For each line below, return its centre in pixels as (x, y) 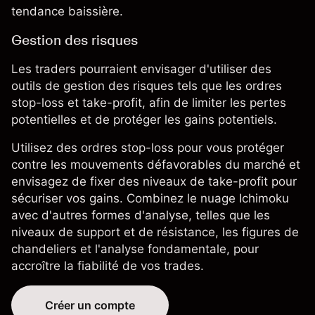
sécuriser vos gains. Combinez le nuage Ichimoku (150, 199)
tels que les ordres (228, 86)
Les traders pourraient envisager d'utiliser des (141, 69)
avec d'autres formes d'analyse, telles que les (141, 216)
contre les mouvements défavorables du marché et (156, 165)
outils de (37, 86)
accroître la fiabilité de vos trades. (108, 266)
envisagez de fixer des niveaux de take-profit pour (154, 182)
